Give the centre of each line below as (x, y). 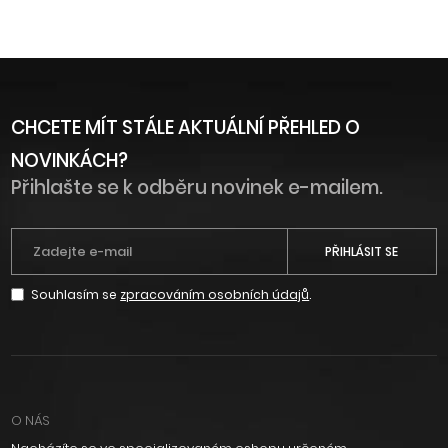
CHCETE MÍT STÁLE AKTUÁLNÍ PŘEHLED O (186, 127)
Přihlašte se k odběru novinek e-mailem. (197, 187)
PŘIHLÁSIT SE (362, 251)
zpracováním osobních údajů (215, 295)
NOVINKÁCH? (70, 160)
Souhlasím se (76, 295)
